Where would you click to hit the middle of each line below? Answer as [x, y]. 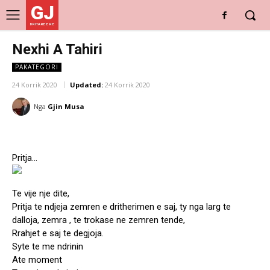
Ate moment [37, 260]
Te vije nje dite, [41, 194]
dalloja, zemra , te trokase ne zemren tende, [99, 220]
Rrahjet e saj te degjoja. [58, 234]
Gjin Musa [66, 107]
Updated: [86, 85]
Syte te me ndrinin [48, 247]
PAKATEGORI [37, 67]
